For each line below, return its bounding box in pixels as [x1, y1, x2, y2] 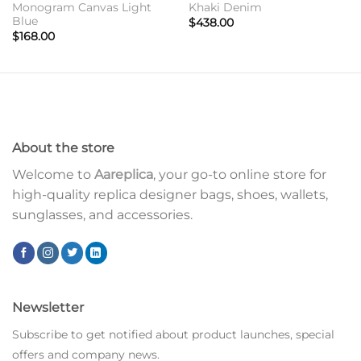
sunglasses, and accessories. [12, 207, 193, 223]
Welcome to [12, 167, 94, 183]
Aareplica [94, 167, 153, 183]
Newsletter [12, 300, 84, 316]
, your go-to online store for [153, 167, 326, 183]
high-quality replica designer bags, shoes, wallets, [12, 187, 328, 203]
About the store [12, 140, 114, 156]
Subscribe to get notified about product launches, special [12, 327, 334, 342]
